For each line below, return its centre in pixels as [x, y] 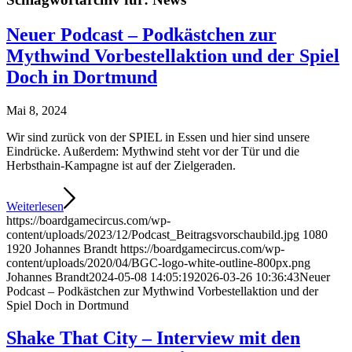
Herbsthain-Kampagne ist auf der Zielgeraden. [121, 165]
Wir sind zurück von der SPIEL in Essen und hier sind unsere [158, 137]
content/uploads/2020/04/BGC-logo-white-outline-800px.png [158, 262]
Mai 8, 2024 [37, 110]
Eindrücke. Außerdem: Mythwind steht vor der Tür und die [153, 151]
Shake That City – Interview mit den [153, 338]
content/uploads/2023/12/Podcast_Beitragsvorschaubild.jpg [153, 234]
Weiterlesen [35, 206]
